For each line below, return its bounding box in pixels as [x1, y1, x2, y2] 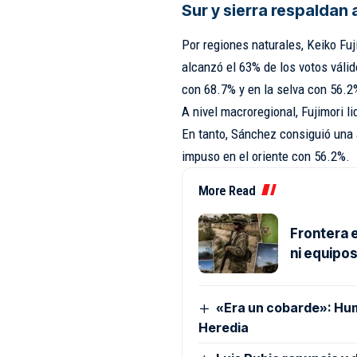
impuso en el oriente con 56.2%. [181, 148, 350, 165]
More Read [198, 182, 256, 199]
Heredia [198, 320, 249, 336]
